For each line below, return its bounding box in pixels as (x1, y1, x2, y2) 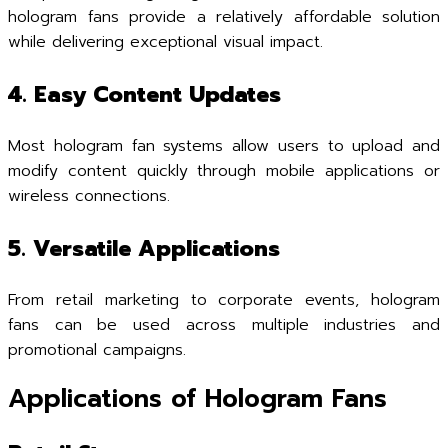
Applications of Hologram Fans (8, 380, 387, 418)
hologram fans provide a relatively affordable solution (8, 5, 440, 30)
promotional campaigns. (8, 338, 186, 363)
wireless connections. (8, 184, 170, 209)
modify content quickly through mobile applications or (8, 159, 440, 184)
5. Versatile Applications (8, 232, 280, 266)
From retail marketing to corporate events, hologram (8, 288, 440, 313)
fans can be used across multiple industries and (8, 313, 440, 338)
